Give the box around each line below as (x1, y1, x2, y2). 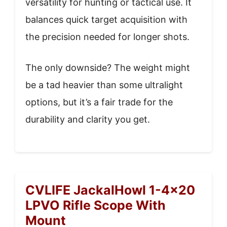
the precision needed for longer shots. (25, 31, 190, 42)
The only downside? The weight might (25, 62, 190, 73)
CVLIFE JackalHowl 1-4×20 (25, 182, 195, 198)
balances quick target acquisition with (25, 14, 187, 25)
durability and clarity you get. (25, 113, 150, 125)
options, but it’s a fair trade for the (25, 96, 173, 107)
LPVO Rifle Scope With (25, 197, 166, 213)
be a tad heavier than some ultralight (25, 79, 183, 90)
